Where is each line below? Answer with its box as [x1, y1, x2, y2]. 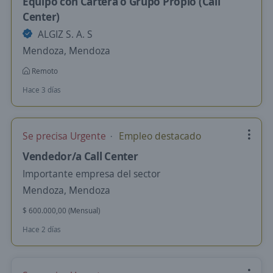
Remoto [30, 66, 58, 76]
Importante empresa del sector [23, 167, 160, 180]
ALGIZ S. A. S [35, 27, 93, 41]
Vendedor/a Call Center [23, 149, 138, 163]
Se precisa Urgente [23, 129, 108, 143]
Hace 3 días [23, 85, 61, 95]
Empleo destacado [116, 129, 201, 143]
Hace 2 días [23, 224, 61, 235]
